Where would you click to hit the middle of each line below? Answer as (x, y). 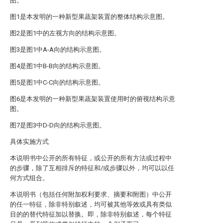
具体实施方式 (29, 142)
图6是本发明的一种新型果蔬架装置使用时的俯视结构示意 (93, 99)
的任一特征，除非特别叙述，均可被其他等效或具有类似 (91, 204)
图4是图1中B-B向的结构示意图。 (57, 66)
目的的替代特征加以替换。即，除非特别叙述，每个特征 (91, 214)
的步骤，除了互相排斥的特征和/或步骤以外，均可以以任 (92, 168)
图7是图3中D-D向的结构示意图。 (58, 125)
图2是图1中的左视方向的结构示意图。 (65, 33)
